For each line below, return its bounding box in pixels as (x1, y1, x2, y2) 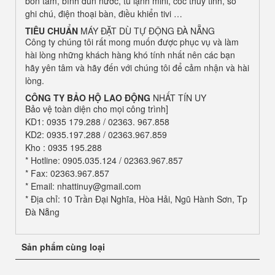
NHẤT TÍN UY (153, 91, 206, 104)
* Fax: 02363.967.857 (25, 166, 109, 179)
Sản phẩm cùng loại (21, 240, 105, 253)
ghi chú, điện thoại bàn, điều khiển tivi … (25, 7, 182, 20)
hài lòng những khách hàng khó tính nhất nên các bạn (25, 48, 235, 61)
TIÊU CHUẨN (25, 24, 80, 37)
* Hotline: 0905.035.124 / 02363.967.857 (25, 153, 183, 166)
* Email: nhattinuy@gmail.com (25, 179, 141, 192)
